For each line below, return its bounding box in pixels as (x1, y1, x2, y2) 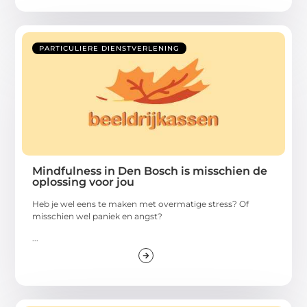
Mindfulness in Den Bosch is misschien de (32, 164, 268, 177)
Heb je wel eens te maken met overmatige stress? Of (32, 198, 249, 209)
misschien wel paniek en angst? (32, 210, 163, 221)
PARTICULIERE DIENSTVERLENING (39, 43, 180, 53)
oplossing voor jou (32, 175, 135, 188)
